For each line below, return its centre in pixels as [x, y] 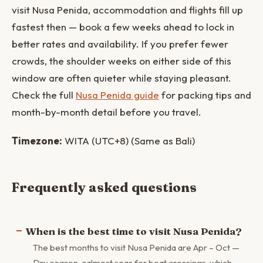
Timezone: [37, 141]
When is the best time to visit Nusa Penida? [134, 231]
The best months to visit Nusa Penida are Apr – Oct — [136, 247]
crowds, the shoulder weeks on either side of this [122, 61]
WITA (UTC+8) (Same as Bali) [129, 141]
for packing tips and [205, 95]
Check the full [44, 95]
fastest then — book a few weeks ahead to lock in [123, 27]
